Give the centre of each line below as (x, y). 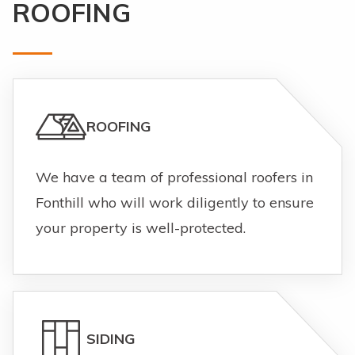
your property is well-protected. (141, 227)
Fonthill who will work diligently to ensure (175, 202)
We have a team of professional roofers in (174, 177)
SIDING (111, 338)
